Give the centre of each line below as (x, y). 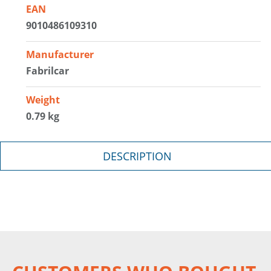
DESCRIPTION (138, 156)
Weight (43, 100)
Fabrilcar (48, 70)
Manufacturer (60, 54)
